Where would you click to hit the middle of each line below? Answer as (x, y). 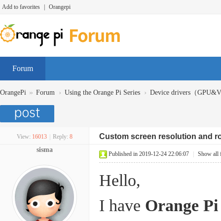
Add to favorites (21, 7)
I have (122, 205)
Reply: (60, 137)
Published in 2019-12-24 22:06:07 (149, 154)
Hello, (120, 180)
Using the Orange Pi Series (102, 92)
